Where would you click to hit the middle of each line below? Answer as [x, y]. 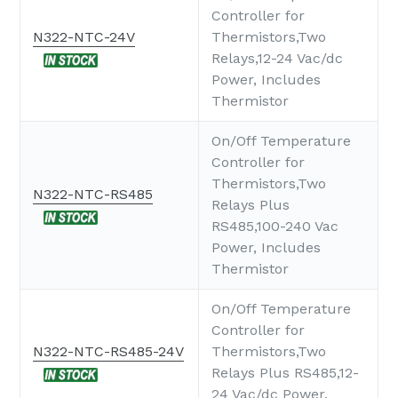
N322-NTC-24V [84, 37]
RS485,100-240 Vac [275, 227]
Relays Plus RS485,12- [285, 373]
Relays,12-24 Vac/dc [277, 59]
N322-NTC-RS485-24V [108, 352]
